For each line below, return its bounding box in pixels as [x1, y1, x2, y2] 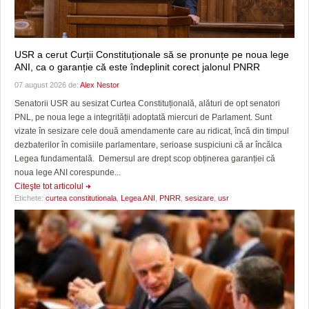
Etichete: [14, 193, 46, 202]
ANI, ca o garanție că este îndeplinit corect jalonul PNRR [14, 61, 260, 72]
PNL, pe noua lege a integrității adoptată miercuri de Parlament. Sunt [14, 112, 272, 122]
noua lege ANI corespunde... [14, 167, 121, 177]
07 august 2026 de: [14, 80, 80, 89]
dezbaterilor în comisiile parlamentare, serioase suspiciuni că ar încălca [14, 139, 282, 150]
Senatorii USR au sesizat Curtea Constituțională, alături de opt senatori [14, 98, 280, 108]
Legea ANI [121, 193, 155, 202]
